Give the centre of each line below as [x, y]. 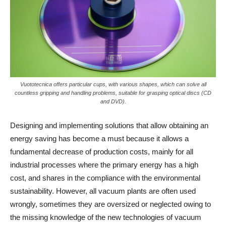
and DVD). [113, 102]
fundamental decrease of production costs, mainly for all [102, 152]
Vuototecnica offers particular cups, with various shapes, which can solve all [113, 84]
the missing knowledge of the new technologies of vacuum [106, 217]
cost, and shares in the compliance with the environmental [105, 178]
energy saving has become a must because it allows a [99, 139]
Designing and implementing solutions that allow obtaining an [109, 126]
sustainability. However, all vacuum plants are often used [103, 191]
